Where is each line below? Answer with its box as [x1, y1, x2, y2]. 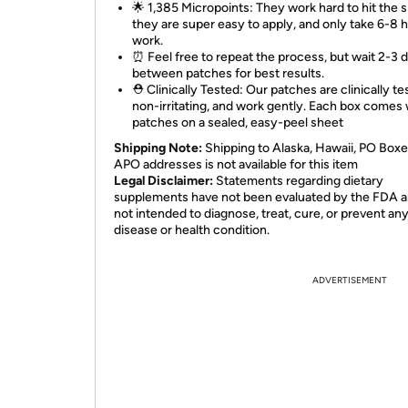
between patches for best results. [132, 66, 324, 81]
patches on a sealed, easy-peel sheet [132, 115, 343, 130]
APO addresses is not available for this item [114, 157, 358, 172]
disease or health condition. [114, 222, 270, 238]
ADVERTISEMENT [312, 274, 387, 286]
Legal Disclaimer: [114, 173, 216, 189]
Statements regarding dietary [216, 173, 383, 189]
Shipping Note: [114, 140, 202, 156]
